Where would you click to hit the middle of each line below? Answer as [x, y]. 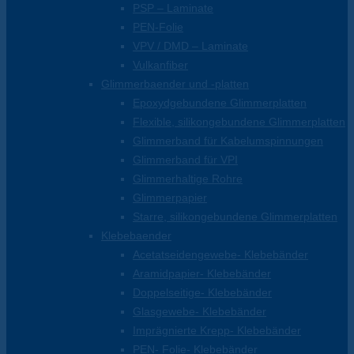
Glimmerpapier [170, 198]
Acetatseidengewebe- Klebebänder [220, 255]
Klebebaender [136, 236]
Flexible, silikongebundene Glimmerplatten [239, 122]
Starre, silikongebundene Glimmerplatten [235, 217]
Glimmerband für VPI [185, 160]
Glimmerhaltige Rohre [188, 179]
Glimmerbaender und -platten [175, 84]
